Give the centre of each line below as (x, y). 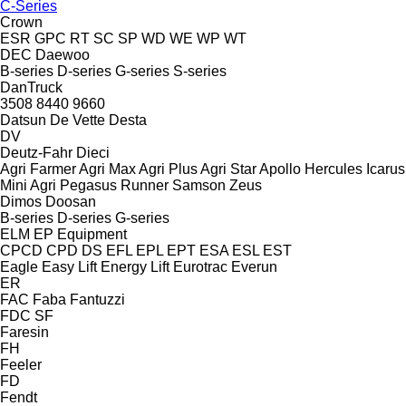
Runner (145, 185)
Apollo (280, 169)
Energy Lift (135, 266)
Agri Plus (168, 169)
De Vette (77, 120)
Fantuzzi (97, 299)
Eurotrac (200, 266)
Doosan (71, 201)
